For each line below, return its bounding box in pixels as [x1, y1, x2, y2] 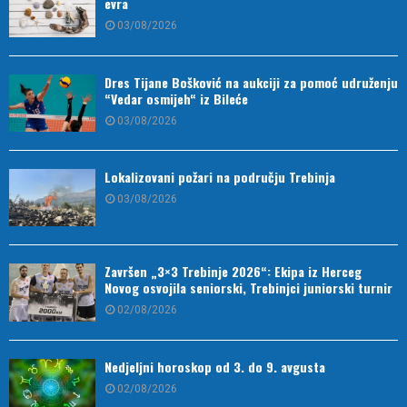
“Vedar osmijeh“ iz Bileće [104, 88, 248, 108]
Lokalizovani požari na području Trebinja [104, 166, 335, 186]
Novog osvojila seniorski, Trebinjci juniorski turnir [104, 278, 392, 298]
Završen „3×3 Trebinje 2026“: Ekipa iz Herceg [104, 262, 362, 282]
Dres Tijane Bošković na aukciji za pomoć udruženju [104, 72, 398, 92]
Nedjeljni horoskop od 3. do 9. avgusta [104, 356, 325, 376]
